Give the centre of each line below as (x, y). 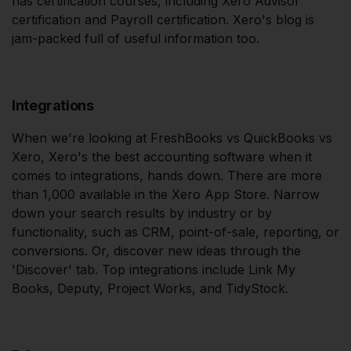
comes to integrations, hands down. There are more (167, 175)
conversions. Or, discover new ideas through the (156, 250)
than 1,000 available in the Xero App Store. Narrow (166, 194)
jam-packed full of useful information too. (136, 38)
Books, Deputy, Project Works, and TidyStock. (150, 288)
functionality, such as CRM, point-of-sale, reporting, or (175, 232)
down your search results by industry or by (142, 213)
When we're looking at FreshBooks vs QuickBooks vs (172, 138)
